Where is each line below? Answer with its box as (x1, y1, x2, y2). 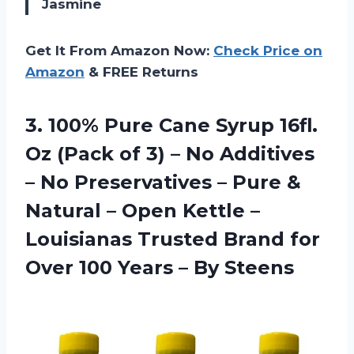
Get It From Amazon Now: (25, 43, 213, 59)
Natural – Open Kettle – (25, 199, 260, 223)
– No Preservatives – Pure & (25, 171, 301, 194)
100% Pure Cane (48, 114, 210, 137)
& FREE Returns (85, 64, 198, 81)
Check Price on (213, 43, 322, 59)
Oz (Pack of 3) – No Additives (25, 142, 314, 166)
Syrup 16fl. (210, 114, 318, 137)
